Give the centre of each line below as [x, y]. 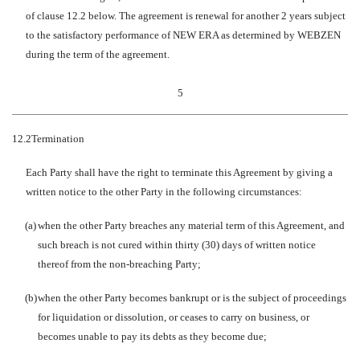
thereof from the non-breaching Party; [119, 264]
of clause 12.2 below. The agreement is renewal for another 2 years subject [185, 16]
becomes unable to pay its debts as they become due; [152, 336]
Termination [58, 139]
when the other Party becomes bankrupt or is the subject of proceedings [192, 298]
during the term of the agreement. [97, 54]
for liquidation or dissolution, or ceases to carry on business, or [174, 317]
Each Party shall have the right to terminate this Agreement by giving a [179, 172]
